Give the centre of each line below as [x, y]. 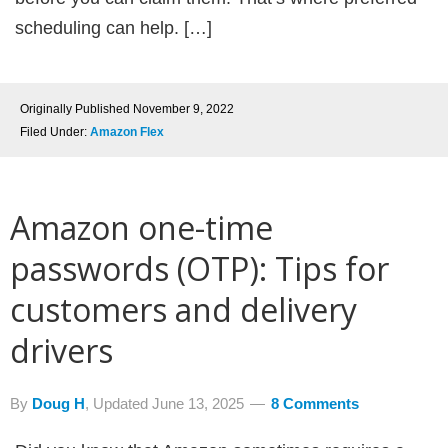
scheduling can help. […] [113, 28]
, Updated [118, 403]
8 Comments [315, 403]
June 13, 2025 [198, 403]
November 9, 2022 [183, 109]
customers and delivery [183, 309]
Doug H [58, 403]
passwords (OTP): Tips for [199, 268]
